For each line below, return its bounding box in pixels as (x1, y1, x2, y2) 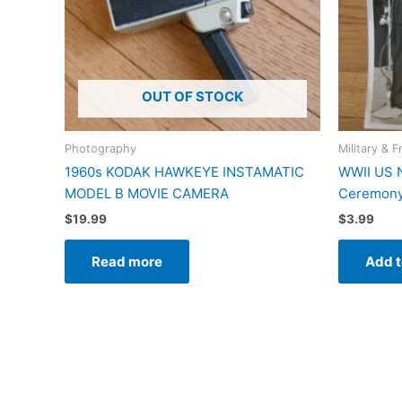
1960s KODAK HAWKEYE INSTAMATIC (65, 163, 304, 181)
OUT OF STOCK (142, 88, 243, 106)
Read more (92, 252, 162, 270)
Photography (65, 141, 136, 155)
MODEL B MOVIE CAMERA (65, 185, 229, 203)
